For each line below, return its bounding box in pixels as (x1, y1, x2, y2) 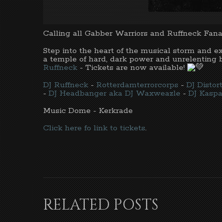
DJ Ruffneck (43, 80, 88, 91)
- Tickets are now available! (77, 62, 187, 73)
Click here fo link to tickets (43, 123, 145, 134)
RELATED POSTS (43, 195, 159, 216)
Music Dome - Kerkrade (43, 106, 133, 116)
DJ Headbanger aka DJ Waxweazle (49, 88, 180, 99)
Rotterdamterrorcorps (96, 80, 178, 91)
